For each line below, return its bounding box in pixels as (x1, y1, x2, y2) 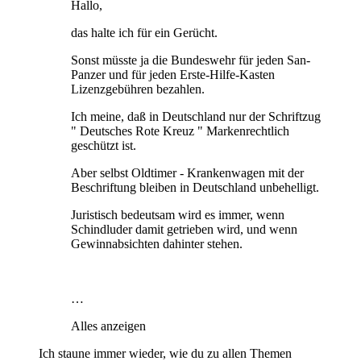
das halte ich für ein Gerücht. (71, 26, 218, 40)
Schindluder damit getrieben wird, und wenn (71, 222, 297, 237)
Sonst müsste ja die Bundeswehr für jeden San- (71, 53, 310, 68)
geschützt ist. (71, 139, 136, 153)
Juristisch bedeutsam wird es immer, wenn (71, 208, 284, 222)
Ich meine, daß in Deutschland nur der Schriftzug (71, 110, 321, 124)
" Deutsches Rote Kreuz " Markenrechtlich (71, 124, 289, 139)
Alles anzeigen (71, 319, 146, 334)
